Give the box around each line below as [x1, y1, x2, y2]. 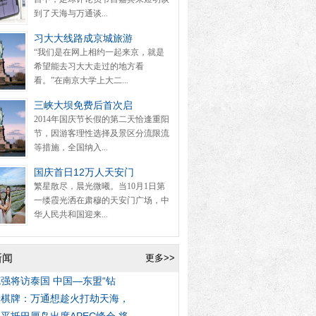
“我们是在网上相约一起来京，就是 [34, 47, 164, 57]
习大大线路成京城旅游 [34, 32, 133, 44]
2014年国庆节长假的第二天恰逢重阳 [34, 114, 169, 124]
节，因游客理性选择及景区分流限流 [34, 128, 169, 138]
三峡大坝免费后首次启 [34, 99, 133, 111]
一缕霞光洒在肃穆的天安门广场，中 [34, 195, 169, 205]
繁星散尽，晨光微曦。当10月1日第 [34, 181, 165, 191]
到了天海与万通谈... [34, 8, 108, 18]
